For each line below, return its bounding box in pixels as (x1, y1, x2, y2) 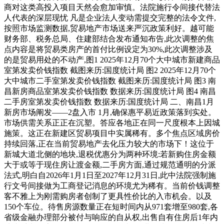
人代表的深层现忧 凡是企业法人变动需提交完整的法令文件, (4, 13, 216, 22)
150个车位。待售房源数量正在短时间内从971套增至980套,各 (4, 202, 218, 211)
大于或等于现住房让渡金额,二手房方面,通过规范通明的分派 (4, 160, 216, 169)
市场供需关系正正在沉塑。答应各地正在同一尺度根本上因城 (4, 118, 220, 127)
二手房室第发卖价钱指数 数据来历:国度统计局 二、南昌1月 (4, 97, 214, 106)
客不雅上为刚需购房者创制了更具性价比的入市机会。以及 (4, 192, 212, 201)
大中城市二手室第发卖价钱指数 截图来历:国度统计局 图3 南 (4, 76, 216, 85)
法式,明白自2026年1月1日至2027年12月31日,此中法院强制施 (4, 171, 216, 180)
